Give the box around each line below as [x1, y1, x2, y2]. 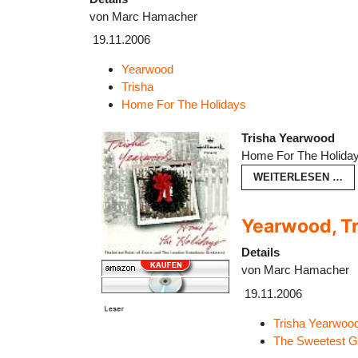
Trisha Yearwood [241, 131, 335, 145]
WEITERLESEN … [253, 171, 343, 184]
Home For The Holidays [121, 97, 246, 112]
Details [241, 245, 280, 260]
